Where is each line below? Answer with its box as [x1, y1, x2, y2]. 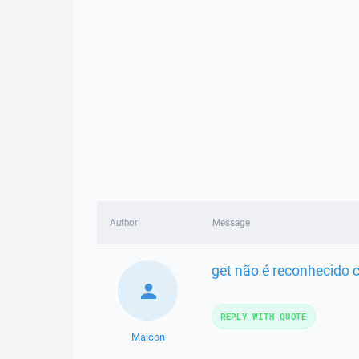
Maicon [131, 330, 165, 344]
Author [110, 216, 138, 228]
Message [212, 216, 250, 228]
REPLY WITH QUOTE [220, 310, 307, 322]
